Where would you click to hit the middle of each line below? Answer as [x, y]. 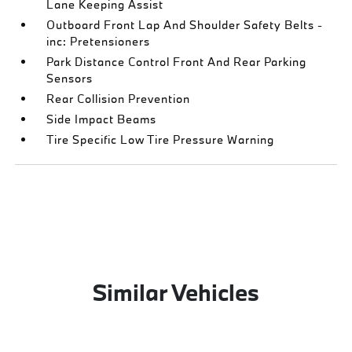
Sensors [70, 78]
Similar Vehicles [176, 292]
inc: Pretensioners [99, 41]
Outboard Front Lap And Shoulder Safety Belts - [185, 25]
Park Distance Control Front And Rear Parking [177, 62]
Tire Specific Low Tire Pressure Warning [161, 139]
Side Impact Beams [102, 119]
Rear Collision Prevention [119, 99]
